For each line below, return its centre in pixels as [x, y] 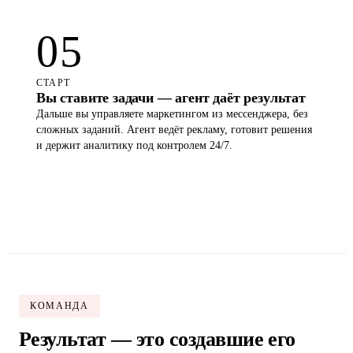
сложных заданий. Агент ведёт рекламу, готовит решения [174, 186]
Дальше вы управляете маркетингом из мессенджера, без [172, 170]
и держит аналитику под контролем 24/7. [134, 201]
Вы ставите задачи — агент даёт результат [171, 154]
